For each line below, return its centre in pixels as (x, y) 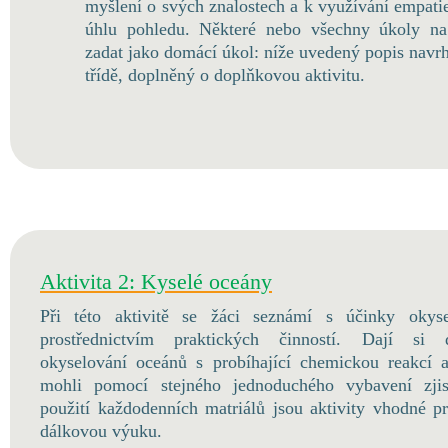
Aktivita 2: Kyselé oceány (156, 281)
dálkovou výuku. (103, 431)
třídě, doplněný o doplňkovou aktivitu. (227, 75)
